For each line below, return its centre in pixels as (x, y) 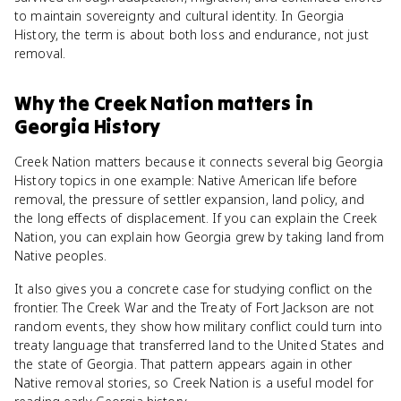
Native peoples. (60, 256)
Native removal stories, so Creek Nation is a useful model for (194, 383)
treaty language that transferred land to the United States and (200, 345)
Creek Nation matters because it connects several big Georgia (199, 162)
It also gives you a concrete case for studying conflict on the (194, 289)
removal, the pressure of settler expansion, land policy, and (189, 199)
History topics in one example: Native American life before (186, 180)
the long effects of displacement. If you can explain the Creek (196, 218)
